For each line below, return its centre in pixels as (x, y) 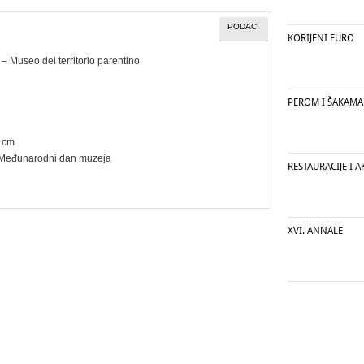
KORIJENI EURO (321, 38)
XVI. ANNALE (315, 231)
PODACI (244, 26)
